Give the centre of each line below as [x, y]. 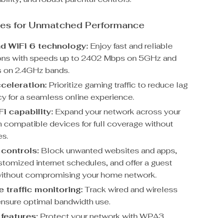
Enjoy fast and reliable [131, 46]
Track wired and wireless [130, 190]
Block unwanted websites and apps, [108, 151]
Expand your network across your [117, 112]
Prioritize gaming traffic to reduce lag [118, 85]
